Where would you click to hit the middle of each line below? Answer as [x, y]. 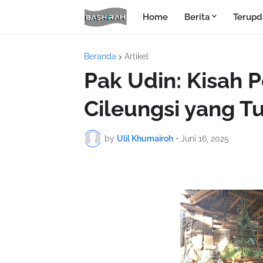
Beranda [100, 56]
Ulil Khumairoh [145, 138]
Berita [197, 17]
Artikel [136, 56]
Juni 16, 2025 [205, 138]
